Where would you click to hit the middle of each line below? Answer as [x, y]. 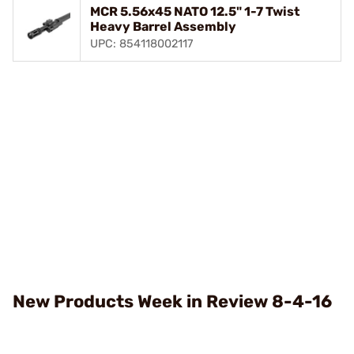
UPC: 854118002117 [141, 43]
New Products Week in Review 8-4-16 [173, 301]
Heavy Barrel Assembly [163, 26]
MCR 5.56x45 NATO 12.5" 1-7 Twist [195, 11]
